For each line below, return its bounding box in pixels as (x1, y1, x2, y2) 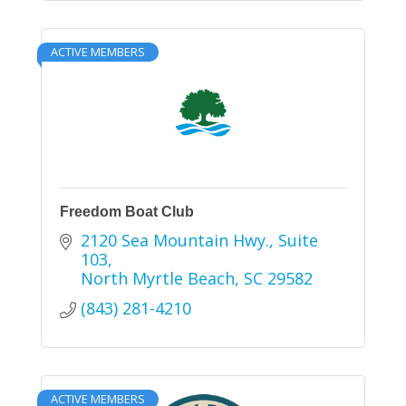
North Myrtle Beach (80, 267, 235, 290)
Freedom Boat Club (60, 204, 194, 220)
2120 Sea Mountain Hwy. (80, 229, 269, 252)
